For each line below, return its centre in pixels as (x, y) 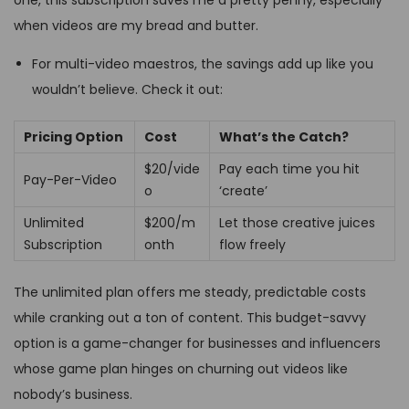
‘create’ (243, 190)
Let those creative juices (297, 222)
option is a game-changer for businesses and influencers (197, 343)
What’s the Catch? (284, 136)
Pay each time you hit (289, 168)
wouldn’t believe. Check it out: (127, 89)
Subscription (63, 244)
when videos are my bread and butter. (136, 25)
